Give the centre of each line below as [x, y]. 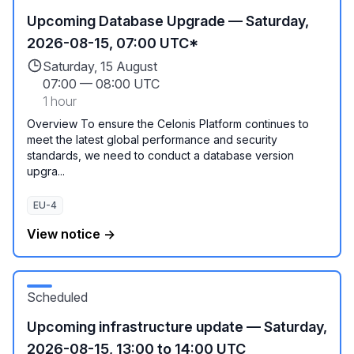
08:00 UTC [128, 84]
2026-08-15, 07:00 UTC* [113, 43]
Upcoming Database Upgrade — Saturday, [168, 21]
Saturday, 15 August [100, 66]
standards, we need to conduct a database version [160, 155]
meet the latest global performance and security [152, 139]
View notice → [71, 234]
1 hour [60, 101]
